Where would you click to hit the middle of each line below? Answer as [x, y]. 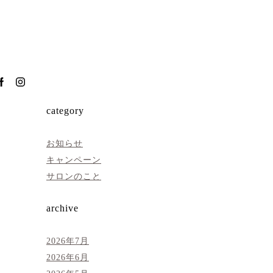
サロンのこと [74, 176]
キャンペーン [74, 160]
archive [62, 208]
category [65, 111]
